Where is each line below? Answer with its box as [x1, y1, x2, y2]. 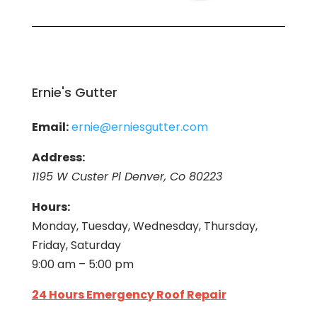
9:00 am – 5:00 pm [31, 256, 134, 273]
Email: [31, 119, 69, 136]
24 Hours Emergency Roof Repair [31, 287, 226, 304]
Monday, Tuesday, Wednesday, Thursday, [31, 218, 258, 235]
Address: [31, 149, 85, 166]
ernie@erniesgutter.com [71, 119, 208, 136]
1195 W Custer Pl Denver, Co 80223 [31, 168, 222, 185]
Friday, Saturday [31, 237, 121, 254]
